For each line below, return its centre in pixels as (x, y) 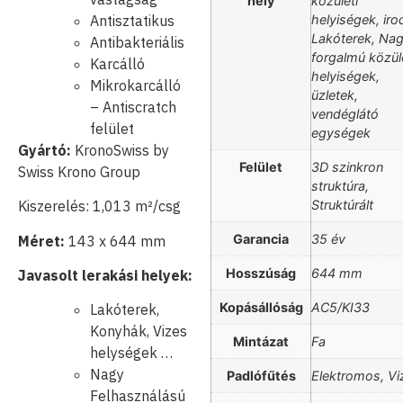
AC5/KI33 (340, 308)
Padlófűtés (261, 376)
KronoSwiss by (120, 150)
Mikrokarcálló (135, 85)
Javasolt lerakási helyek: (105, 276)
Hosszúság (261, 273)
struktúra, (340, 186)
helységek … (131, 353)
